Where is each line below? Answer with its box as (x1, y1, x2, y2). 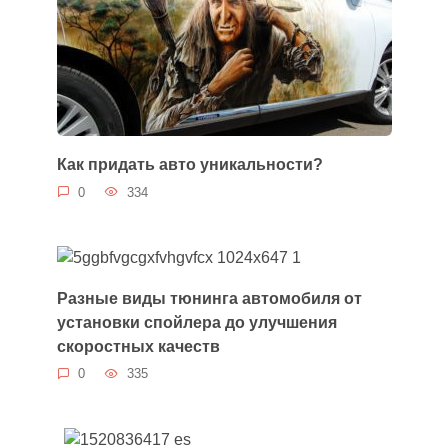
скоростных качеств (56, 337, 220, 355)
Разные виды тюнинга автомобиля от (56, 289, 362, 307)
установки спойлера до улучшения (56, 313, 337, 331)
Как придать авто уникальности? (56, 155, 323, 173)
